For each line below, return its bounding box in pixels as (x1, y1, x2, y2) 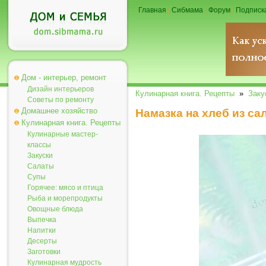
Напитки (27, 226, 56, 235)
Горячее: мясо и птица (27, 183, 103, 192)
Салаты (27, 162, 54, 170)
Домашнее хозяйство (21, 106, 97, 115)
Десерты (27, 237, 57, 245)
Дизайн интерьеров (27, 85, 94, 93)
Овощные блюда (27, 205, 83, 213)
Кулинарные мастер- (27, 130, 98, 138)
